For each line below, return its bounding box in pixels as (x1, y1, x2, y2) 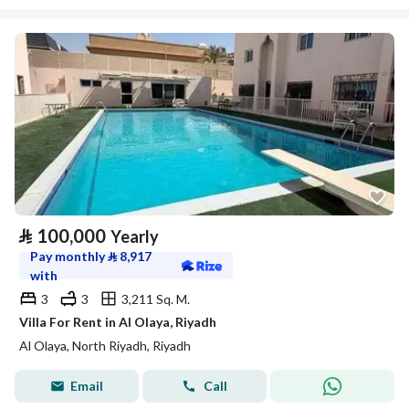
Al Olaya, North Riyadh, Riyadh (19, 338, 191, 353)
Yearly (110, 226, 159, 246)
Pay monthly (30, 248, 108, 264)
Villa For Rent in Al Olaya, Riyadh (19, 314, 216, 330)
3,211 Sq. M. (121, 290, 190, 307)
